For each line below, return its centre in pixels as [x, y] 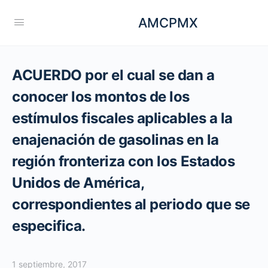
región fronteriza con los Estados [124, 161]
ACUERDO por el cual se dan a [113, 75]
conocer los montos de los [101, 97]
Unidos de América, [78, 183]
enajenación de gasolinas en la [115, 140]
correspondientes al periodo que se [131, 204]
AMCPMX [168, 22]
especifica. [49, 226]
